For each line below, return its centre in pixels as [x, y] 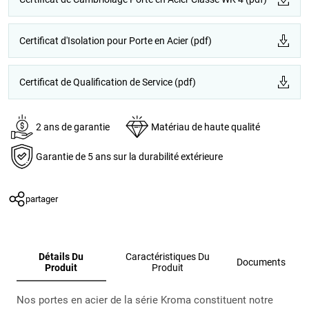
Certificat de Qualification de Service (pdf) [108, 82]
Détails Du [61, 257]
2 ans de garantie [73, 127]
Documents [261, 262]
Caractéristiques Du [168, 257]
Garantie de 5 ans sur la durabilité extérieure [129, 156]
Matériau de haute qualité [206, 127]
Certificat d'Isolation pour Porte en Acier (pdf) [116, 41]
